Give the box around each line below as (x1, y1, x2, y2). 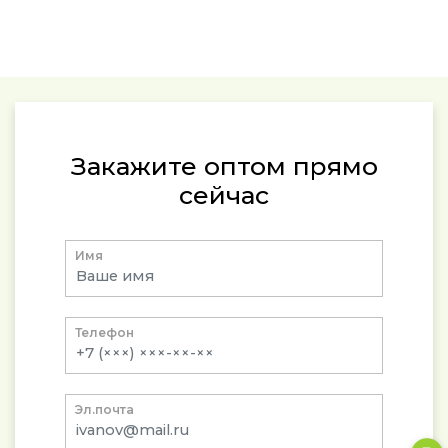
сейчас (179, 180, 269, 211)
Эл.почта (75, 402, 134, 418)
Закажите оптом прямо (70, 151, 378, 182)
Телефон (75, 325, 134, 341)
